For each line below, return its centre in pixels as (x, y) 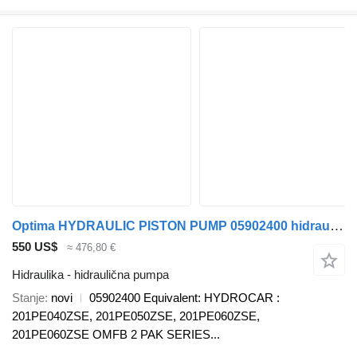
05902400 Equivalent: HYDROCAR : (184, 297)
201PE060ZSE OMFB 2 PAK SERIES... (116, 334)
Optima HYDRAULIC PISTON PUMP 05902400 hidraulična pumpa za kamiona (337, 226)
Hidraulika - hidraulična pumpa (90, 274)
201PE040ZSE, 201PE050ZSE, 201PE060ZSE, (136, 316)
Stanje (28, 297)
